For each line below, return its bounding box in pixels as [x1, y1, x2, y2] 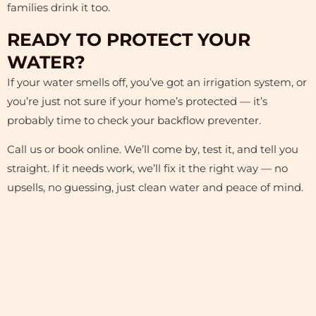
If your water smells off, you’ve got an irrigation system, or [7, 75, 307, 89]
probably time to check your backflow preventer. [7, 114, 261, 127]
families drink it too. [7, 1, 110, 15]
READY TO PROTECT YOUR [7, 28, 250, 50]
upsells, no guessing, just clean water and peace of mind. [7, 181, 303, 195]
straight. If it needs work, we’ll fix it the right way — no [7, 162, 288, 176]
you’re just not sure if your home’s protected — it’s [7, 95, 267, 108]
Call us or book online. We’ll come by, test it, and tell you [7, 143, 298, 157]
